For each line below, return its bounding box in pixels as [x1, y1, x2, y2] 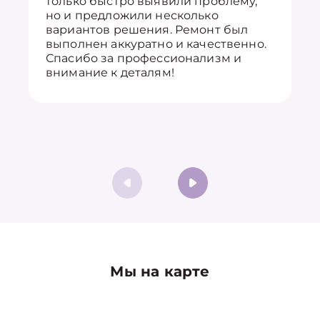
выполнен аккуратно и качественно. [46, 37, 266, 51]
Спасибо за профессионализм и [46, 51, 242, 65]
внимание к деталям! [46, 66, 174, 79]
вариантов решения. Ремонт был [46, 23, 249, 36]
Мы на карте [110, 263, 210, 280]
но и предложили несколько [46, 9, 219, 22]
